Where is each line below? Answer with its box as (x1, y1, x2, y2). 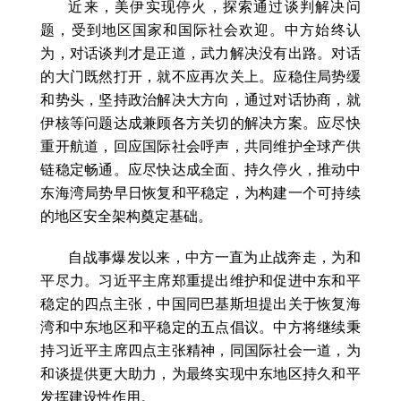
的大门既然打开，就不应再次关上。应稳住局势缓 (40, 69, 361, 85)
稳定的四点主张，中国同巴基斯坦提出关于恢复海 (40, 296, 361, 312)
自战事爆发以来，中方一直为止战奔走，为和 (68, 250, 361, 266)
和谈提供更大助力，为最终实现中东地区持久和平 (40, 366, 361, 382)
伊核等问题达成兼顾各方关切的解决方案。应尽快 (40, 115, 361, 132)
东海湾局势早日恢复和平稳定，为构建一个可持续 (40, 185, 361, 201)
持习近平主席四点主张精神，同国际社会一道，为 (40, 343, 361, 359)
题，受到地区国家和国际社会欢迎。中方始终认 (40, 22, 361, 38)
